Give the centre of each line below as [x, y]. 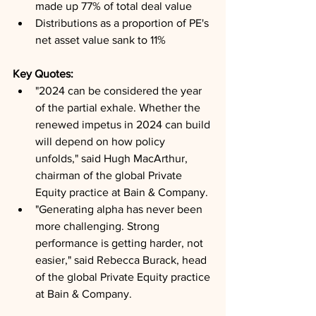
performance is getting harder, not [121, 243]
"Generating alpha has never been [120, 209]
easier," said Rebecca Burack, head [122, 260]
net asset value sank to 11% [101, 40]
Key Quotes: [44, 74]
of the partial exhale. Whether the [119, 108]
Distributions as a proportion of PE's [123, 23]
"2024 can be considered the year [120, 91]
